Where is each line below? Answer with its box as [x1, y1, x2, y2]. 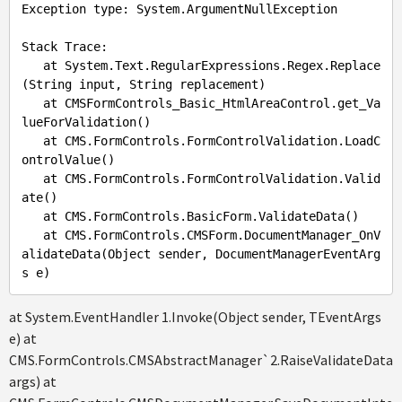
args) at [9, 372, 57, 390]
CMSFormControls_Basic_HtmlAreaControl [65, 96, 330, 110]
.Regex [280, 58, 323, 73]
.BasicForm [179, 209, 251, 223]
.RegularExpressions [144, 58, 280, 73]
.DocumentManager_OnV [237, 228, 380, 242]
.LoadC [337, 134, 380, 148]
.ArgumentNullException [179, 2, 337, 16]
